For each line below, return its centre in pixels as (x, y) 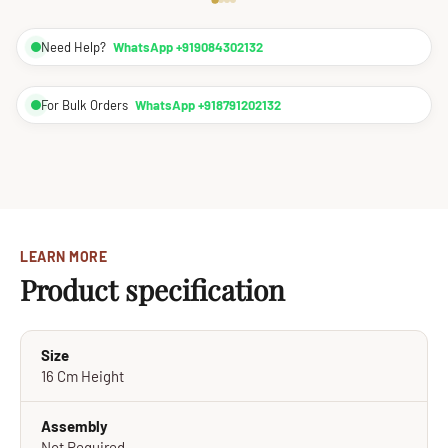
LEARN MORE (64, 256)
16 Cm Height (82, 376)
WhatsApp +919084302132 (188, 47)
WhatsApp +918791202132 (208, 105)
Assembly (74, 426)
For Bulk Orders (86, 105)
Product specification (152, 289)
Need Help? (75, 47)
